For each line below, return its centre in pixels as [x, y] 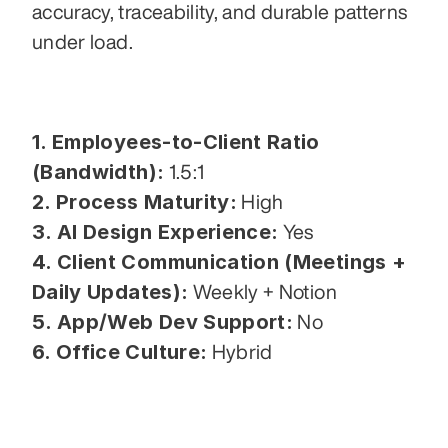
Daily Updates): [110, 291]
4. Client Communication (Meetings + [219, 261]
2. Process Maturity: [134, 201]
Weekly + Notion [262, 291]
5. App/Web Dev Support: [163, 321]
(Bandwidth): [98, 171]
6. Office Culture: [120, 351]
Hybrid [240, 351]
